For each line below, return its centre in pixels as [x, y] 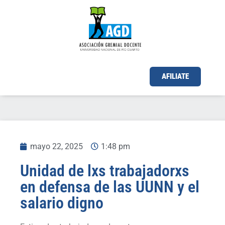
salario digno [62, 203]
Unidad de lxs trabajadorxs [105, 171]
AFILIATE [175, 77]
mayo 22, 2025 [57, 146]
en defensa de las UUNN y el [110, 187]
